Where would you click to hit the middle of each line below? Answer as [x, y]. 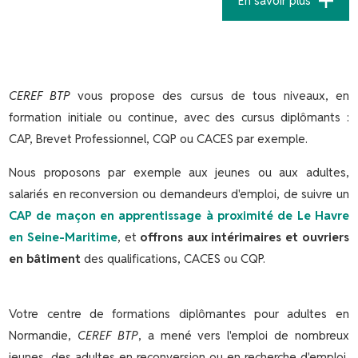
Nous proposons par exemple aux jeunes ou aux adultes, [179, 172]
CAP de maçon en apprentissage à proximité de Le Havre [179, 215]
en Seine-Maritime [63, 237]
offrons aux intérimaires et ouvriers [245, 237]
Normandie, [44, 335]
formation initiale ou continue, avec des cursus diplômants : [179, 117]
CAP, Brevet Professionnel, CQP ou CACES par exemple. [159, 138]
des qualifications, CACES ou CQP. [173, 258]
